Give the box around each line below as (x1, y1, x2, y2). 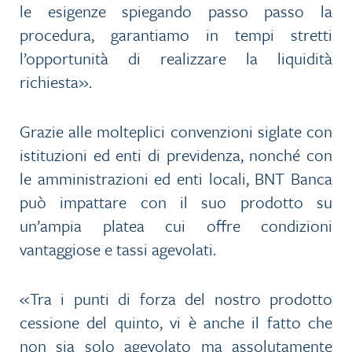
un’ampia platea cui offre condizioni (20, 214, 332, 238)
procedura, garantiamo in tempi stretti (20, 23, 332, 47)
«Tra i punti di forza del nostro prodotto (20, 287, 332, 311)
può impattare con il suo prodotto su (20, 190, 332, 214)
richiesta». (20, 70, 92, 94)
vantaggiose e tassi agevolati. (20, 237, 216, 262)
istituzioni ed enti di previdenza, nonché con (20, 143, 332, 167)
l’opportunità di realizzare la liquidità (20, 46, 332, 71)
